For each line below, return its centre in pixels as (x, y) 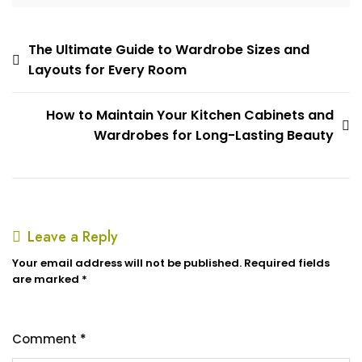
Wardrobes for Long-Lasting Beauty (214, 135)
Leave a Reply (73, 237)
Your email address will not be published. (127, 263)
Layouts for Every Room (107, 70)
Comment (46, 339)
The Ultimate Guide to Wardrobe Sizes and (169, 50)
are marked (47, 279)
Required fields (287, 263)
